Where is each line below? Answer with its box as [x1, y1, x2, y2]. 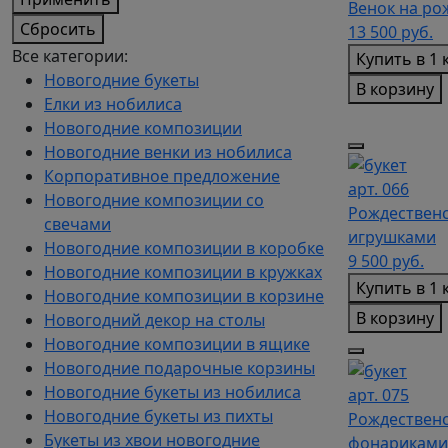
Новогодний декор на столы [44, 309, 265, 331]
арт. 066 [348, 178, 409, 201]
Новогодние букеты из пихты [44, 405, 273, 427]
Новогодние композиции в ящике [44, 333, 310, 355]
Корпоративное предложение [44, 165, 280, 187]
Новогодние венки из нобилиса [44, 141, 292, 163]
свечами [44, 213, 111, 235]
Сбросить [20, 18, 96, 40]
